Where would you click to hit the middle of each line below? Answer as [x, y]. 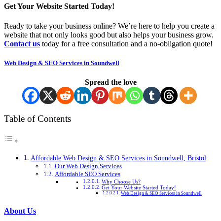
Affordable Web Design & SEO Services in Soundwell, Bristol [118, 158]
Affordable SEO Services [87, 174]
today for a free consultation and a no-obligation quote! [126, 43]
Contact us [22, 43]
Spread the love [110, 82]
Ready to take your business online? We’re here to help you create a [109, 26]
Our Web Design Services [88, 166]
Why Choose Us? [121, 182]
